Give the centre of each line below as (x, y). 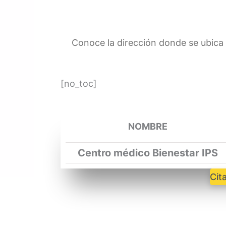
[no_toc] (79, 83)
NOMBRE (148, 127)
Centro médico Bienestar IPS (148, 153)
